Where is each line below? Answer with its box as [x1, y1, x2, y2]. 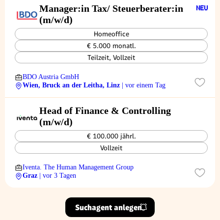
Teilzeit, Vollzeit [87, 54, 135, 61]
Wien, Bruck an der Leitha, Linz [23, 82, 120, 89]
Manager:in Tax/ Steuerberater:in [39, 3, 183, 14]
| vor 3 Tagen [39, 172, 76, 179]
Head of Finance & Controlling [39, 105, 171, 116]
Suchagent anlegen [75, 202, 142, 212]
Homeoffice [93, 30, 129, 38]
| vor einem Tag [122, 82, 165, 89]
